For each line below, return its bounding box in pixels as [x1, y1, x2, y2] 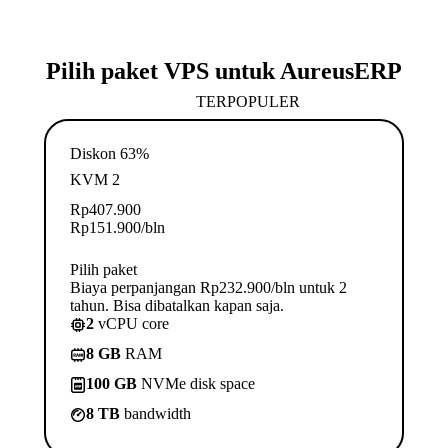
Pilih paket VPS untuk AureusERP [46, 57, 402, 84]
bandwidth [120, 404, 191, 422]
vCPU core [94, 314, 169, 332]
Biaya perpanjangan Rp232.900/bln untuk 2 [70, 278, 347, 296]
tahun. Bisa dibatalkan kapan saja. [70, 296, 284, 314]
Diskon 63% [70, 144, 149, 162]
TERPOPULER [196, 92, 300, 110]
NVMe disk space [137, 374, 255, 392]
